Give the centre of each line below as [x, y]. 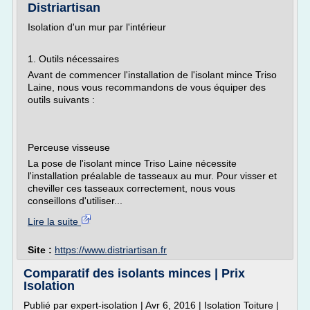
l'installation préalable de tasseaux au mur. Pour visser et [152, 176]
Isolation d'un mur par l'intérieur [97, 27]
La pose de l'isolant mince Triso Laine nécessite [132, 163]
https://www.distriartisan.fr [111, 250]
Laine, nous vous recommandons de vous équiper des [147, 87]
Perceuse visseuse [69, 147]
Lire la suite [54, 221]
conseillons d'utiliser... [75, 201]
